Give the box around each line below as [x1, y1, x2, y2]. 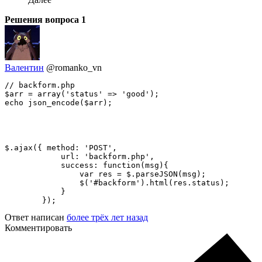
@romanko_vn [46, 63, 102, 73]
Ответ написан [5, 212, 67, 223]
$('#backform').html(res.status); [5, 178, 229, 188]
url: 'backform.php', [5, 152, 154, 161]
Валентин [5, 63, 44, 73]
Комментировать [5, 223, 72, 233]
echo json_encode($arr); [5, 98, 112, 108]
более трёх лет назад [67, 212, 148, 223]
